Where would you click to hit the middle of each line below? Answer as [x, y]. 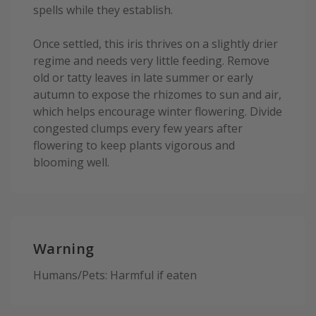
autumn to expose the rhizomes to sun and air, [157, 95]
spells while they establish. [103, 10]
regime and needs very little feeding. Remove [151, 61]
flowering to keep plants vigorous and [134, 146]
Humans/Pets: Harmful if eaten [115, 275]
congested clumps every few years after [138, 129]
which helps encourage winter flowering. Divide [158, 112]
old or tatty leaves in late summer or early [143, 78]
